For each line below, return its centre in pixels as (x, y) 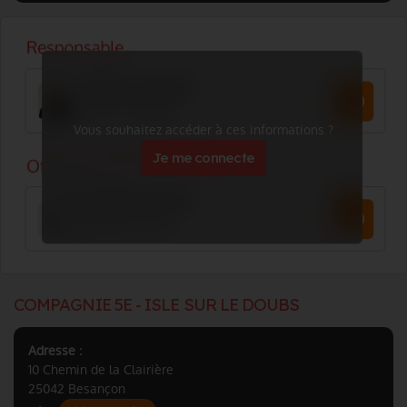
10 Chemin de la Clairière (101, 370)
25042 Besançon (77, 389)
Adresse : (55, 351)
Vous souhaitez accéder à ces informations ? (203, 130)
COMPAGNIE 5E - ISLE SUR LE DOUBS (157, 305)
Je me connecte (203, 158)
